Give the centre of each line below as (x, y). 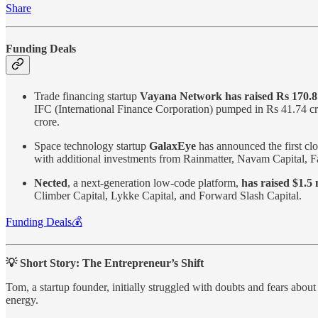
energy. (22, 300)
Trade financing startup (87, 96)
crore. (47, 121)
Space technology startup (92, 146)
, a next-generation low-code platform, (154, 182)
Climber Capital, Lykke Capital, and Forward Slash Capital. (168, 195)
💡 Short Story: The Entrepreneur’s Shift (105, 263)
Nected (51, 182)
